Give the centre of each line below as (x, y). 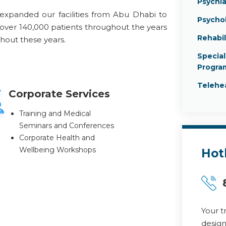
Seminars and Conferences (66, 125)
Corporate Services (59, 94)
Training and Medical (55, 113)
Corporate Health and (57, 137)
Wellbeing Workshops (57, 150)
